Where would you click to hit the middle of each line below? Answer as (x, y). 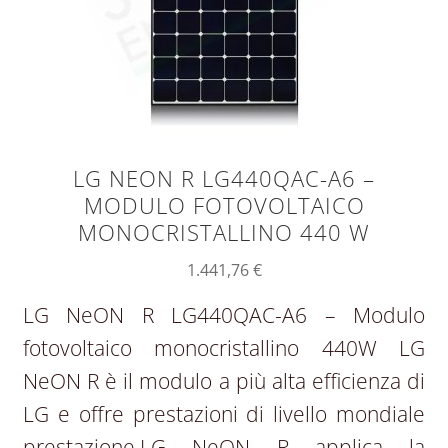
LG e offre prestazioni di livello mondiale (224, 414)
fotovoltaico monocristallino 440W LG (224, 348)
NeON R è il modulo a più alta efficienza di (224, 381)
